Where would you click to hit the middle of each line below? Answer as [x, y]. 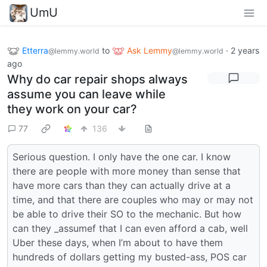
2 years [245, 50]
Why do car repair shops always [97, 80]
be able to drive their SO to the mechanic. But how [127, 214]
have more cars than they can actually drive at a [122, 186]
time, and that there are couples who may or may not [133, 200]
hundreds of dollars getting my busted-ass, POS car [130, 257]
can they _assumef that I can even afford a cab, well [130, 229]
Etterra [35, 50]
